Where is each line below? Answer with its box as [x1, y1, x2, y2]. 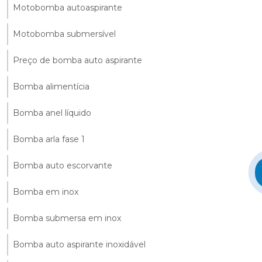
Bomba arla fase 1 [13, 133, 85, 144]
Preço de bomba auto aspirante [13, 54, 142, 65]
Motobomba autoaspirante [13, 2, 122, 13]
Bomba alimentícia [13, 81, 89, 92]
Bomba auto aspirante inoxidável [13, 239, 146, 250]
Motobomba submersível [13, 28, 116, 39]
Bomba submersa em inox [13, 212, 121, 223]
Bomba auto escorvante [13, 160, 112, 171]
